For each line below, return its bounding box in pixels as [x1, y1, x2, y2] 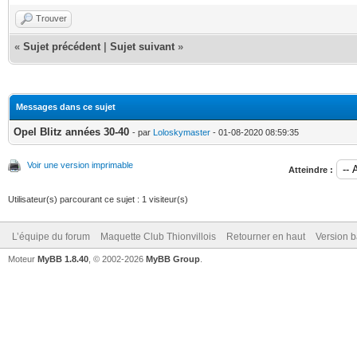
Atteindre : [288, 164, 333, 175]
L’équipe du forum [12, 230, 90, 242]
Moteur [8, 253, 37, 264]
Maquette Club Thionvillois [100, 230, 216, 242]
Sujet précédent [23, 40, 100, 53]
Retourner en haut [226, 230, 305, 242]
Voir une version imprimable [27, 159, 133, 170]
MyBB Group [146, 253, 200, 264]
